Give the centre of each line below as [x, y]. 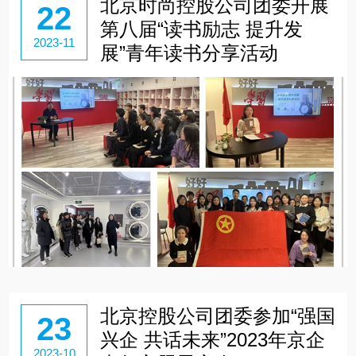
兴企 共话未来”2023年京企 [212, 340]
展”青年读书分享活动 [189, 52]
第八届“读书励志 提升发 [201, 29]
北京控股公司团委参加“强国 [217, 316]
